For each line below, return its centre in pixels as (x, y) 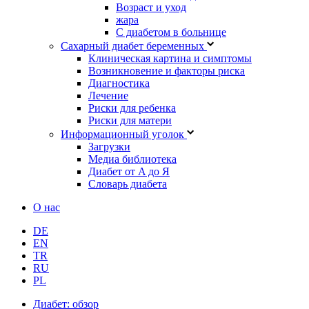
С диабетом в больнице (171, 32)
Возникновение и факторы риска (167, 70)
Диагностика (119, 83)
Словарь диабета (128, 183)
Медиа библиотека (132, 159)
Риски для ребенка (132, 108)
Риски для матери (130, 120)
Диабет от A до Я (129, 171)
